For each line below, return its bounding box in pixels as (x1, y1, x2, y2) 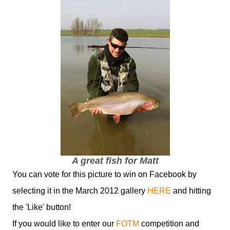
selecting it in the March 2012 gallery (12, 186, 147, 195)
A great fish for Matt (71, 156, 159, 166)
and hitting (171, 186, 211, 195)
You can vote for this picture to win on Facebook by (12, 170, 197, 179)
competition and (139, 219, 199, 228)
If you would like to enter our (12, 219, 116, 228)
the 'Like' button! (12, 203, 71, 212)
